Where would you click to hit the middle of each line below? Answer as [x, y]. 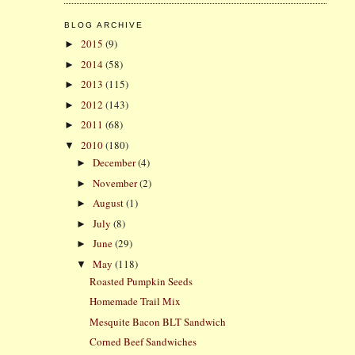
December [116, 163]
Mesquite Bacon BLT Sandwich [158, 321]
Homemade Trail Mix [136, 302]
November [116, 183]
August [110, 203]
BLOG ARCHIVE [103, 25]
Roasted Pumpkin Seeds [141, 281]
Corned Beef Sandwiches [143, 342]
